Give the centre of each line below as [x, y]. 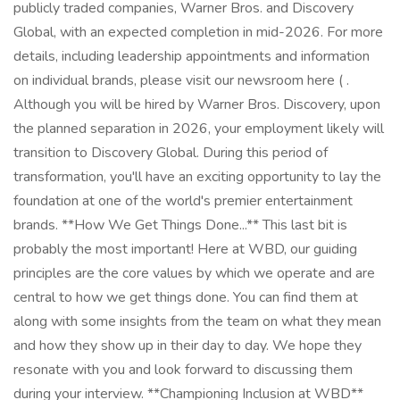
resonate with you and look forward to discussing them [183, 370]
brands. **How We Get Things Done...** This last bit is [180, 225]
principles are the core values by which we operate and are [194, 273]
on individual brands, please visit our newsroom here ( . [181, 80]
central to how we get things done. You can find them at [186, 297]
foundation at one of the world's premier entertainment [183, 201]
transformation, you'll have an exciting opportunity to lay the [197, 177]
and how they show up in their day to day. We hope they [187, 346]
